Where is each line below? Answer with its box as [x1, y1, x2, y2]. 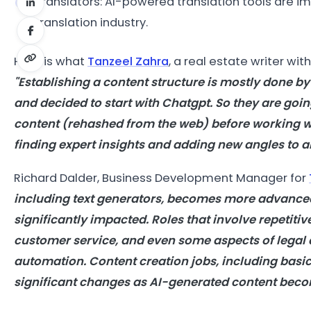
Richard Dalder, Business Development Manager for [14, 169, 309, 186]
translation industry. [35, 14, 148, 31]
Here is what [14, 53, 87, 69]
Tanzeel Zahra [87, 53, 169, 69]
